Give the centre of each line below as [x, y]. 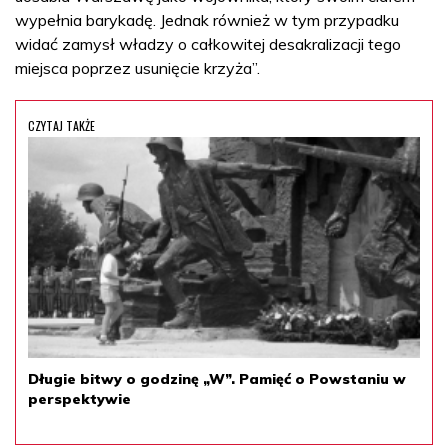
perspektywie [79, 398]
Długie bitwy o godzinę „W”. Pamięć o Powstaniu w [217, 378]
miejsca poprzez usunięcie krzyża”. [137, 67]
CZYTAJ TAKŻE [61, 125]
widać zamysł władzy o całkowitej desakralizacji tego [208, 43]
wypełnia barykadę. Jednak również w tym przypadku [207, 19]
